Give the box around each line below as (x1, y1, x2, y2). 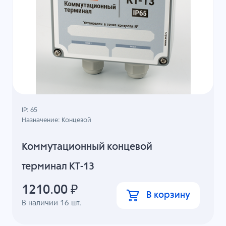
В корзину (146, 191, 190, 200)
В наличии (22, 199, 61, 207)
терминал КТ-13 (22, 161, 95, 172)
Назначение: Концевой (22, 117, 92, 124)
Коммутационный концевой (22, 141, 153, 152)
